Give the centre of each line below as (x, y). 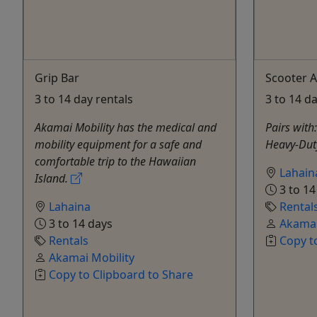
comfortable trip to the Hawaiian (115, 162)
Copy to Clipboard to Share (121, 275)
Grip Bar (57, 78)
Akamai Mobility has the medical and (126, 128)
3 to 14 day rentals (84, 99)
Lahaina (70, 207)
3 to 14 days (79, 224)
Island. (53, 179)
